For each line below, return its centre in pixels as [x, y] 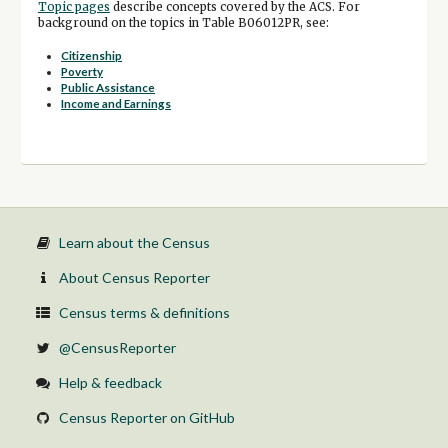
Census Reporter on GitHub [146, 417]
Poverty [82, 72]
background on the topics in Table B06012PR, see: [183, 22]
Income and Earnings [116, 104]
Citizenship [92, 56]
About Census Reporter [134, 277]
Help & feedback [110, 382]
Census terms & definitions [144, 312]
